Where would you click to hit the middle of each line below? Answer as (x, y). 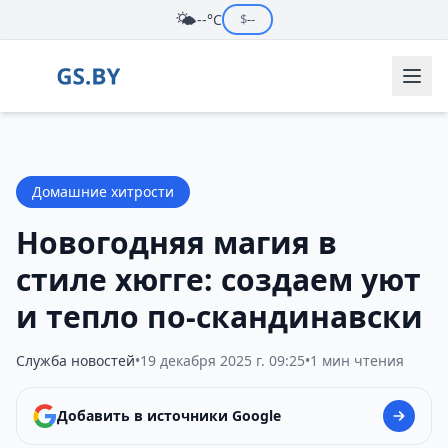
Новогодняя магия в (176, 242)
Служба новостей (75, 360)
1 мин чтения (357, 360)
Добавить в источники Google (169, 415)
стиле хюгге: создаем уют (218, 279)
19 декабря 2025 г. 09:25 (222, 360)
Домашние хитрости (103, 191)
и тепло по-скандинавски (219, 316)
